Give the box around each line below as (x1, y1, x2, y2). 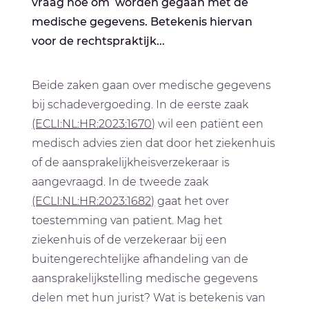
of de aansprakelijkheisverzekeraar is (32, 156, 230, 170)
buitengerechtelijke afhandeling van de (32, 252, 249, 266)
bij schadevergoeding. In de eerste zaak (32, 98, 249, 112)
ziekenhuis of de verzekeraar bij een (32, 233, 228, 247)
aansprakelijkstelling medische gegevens (32, 272, 259, 286)
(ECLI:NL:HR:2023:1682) (32, 195, 155, 208)
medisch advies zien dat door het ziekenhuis (32, 137, 276, 150)
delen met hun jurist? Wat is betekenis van (32, 291, 266, 305)
